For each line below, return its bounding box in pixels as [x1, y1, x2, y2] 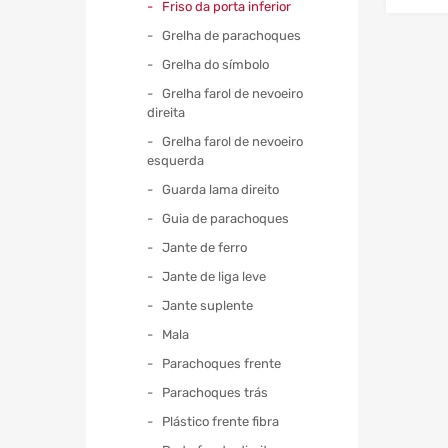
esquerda [147, 152, 204, 168]
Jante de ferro [162, 239, 247, 255]
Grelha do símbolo [162, 56, 269, 72]
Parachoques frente [162, 355, 281, 371]
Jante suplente [162, 297, 253, 313]
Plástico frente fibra [162, 413, 279, 429]
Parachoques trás [162, 384, 268, 400]
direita [147, 104, 185, 120]
